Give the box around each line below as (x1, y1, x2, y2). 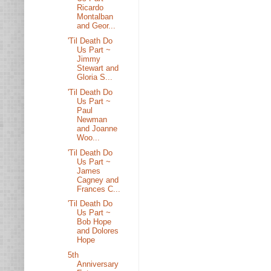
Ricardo (77, 3, 104, 13)
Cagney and (77, 175, 119, 184)
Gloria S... (77, 73, 113, 82)
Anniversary (77, 260, 119, 269)
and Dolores (77, 226, 119, 236)
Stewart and (77, 64, 119, 73)
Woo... (77, 132, 100, 142)
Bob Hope (77, 217, 112, 227)
